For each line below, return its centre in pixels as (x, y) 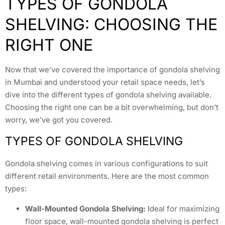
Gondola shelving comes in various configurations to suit (106, 164)
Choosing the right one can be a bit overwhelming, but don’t (112, 107)
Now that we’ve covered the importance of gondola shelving (113, 69)
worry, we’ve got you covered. (59, 120)
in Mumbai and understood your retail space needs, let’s (105, 82)
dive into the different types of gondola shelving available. (108, 94)
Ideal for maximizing (183, 208)
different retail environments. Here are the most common (107, 176)
